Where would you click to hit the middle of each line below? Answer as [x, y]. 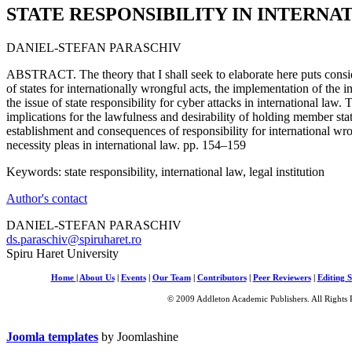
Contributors [222, 277]
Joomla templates [52, 336]
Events [133, 277]
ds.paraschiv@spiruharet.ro [74, 239]
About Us [97, 277]
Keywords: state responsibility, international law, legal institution [165, 171]
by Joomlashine [138, 336]
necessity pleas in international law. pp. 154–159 [126, 145]
